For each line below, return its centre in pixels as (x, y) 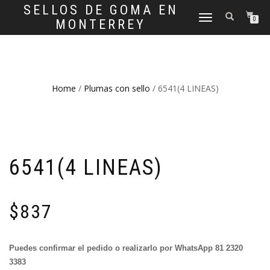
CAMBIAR (212, 18)
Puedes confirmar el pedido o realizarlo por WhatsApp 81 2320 (126, 248)
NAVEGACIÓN (217, 30)
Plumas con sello (117, 88)
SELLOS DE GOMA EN (101, 10)
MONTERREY (101, 24)
